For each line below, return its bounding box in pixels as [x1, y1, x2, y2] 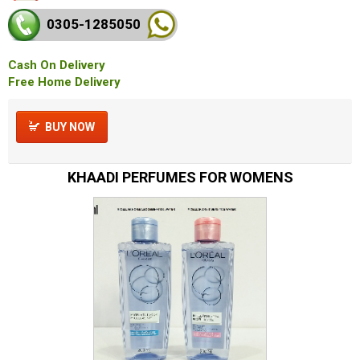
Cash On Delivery [8, 57, 105, 72]
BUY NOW [45, 120, 95, 133]
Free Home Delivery [8, 74, 121, 89]
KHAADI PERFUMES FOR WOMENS [67, 168, 293, 186]
